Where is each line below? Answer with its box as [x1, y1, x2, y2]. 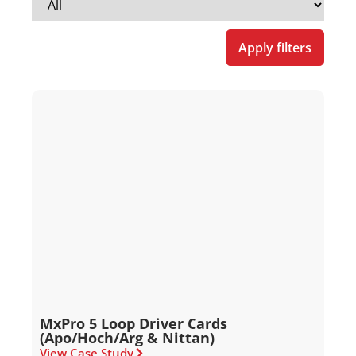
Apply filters [238, 39, 311, 57]
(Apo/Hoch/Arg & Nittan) [40, 328, 215, 348]
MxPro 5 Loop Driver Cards [40, 314, 227, 334]
